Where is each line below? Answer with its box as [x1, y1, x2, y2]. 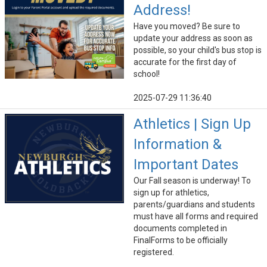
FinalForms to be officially [133, 235, 228, 246]
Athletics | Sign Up [133, 116, 251, 133]
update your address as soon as [133, 33, 253, 44]
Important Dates [133, 156, 238, 173]
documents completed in [133, 223, 227, 234]
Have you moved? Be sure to [133, 21, 240, 32]
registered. [133, 247, 174, 257]
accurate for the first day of [133, 57, 237, 67]
